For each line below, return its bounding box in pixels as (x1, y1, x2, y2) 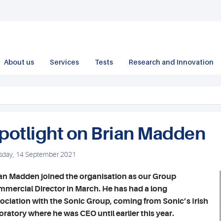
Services (50, 58, 79, 66)
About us (4, 58, 34, 66)
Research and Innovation (129, 58, 214, 66)
